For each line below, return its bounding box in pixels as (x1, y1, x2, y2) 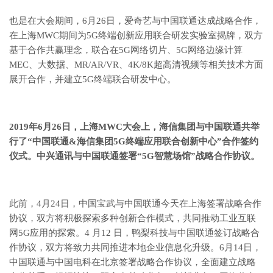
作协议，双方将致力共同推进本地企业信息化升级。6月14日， (9, 243, 261, 253)
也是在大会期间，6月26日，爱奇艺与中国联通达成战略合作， (9, 16, 261, 26)
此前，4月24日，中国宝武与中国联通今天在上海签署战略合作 (9, 199, 261, 209)
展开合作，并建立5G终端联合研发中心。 (9, 74, 176, 85)
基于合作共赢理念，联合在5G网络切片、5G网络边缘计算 (9, 45, 243, 55)
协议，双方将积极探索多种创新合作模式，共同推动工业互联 (9, 213, 256, 224)
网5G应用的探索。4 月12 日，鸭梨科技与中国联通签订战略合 (9, 228, 260, 238)
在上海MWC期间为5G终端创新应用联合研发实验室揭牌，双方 (9, 30, 263, 41)
